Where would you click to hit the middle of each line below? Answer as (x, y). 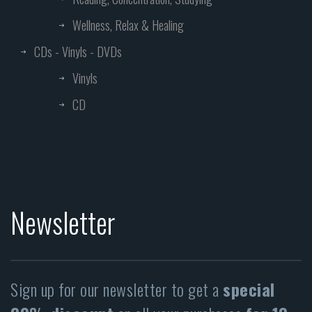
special (249, 289)
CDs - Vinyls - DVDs (78, 52)
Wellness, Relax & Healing (128, 25)
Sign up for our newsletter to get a (117, 289)
